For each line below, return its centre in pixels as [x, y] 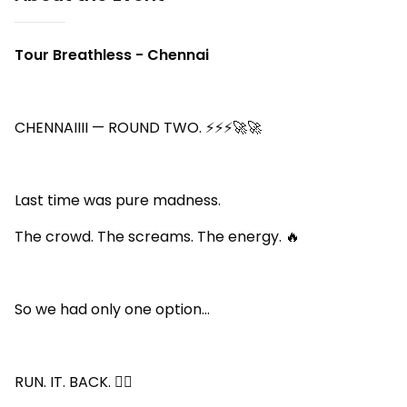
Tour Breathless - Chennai [112, 55]
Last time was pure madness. [118, 201]
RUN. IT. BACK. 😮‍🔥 [74, 382]
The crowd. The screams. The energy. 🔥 [157, 237]
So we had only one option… [112, 310]
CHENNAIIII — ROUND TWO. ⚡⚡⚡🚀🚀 [138, 128]
